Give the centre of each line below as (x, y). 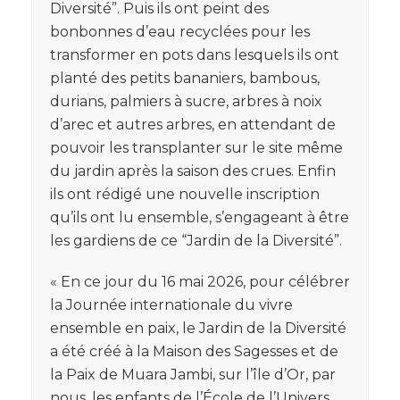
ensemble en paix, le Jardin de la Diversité (198, 328)
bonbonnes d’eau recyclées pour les (180, 31)
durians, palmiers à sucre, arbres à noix (186, 101)
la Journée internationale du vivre (171, 304)
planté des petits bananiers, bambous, (185, 78)
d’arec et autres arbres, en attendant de (193, 124)
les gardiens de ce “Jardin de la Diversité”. (196, 240)
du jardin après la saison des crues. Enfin (193, 171)
